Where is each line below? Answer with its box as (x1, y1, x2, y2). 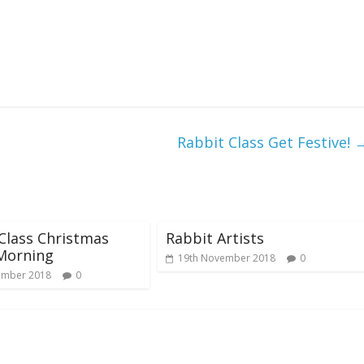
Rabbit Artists (166, 227, 264, 248)
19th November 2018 (178, 250, 275, 265)
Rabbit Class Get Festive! (177, 132, 354, 152)
